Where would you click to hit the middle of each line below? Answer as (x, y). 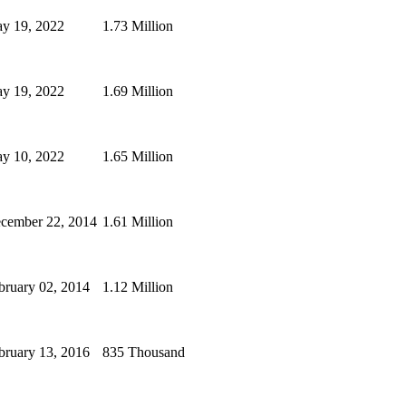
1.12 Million (138, 287)
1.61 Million (138, 222)
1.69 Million (138, 92)
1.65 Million (138, 157)
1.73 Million (138, 26)
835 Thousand (144, 353)
